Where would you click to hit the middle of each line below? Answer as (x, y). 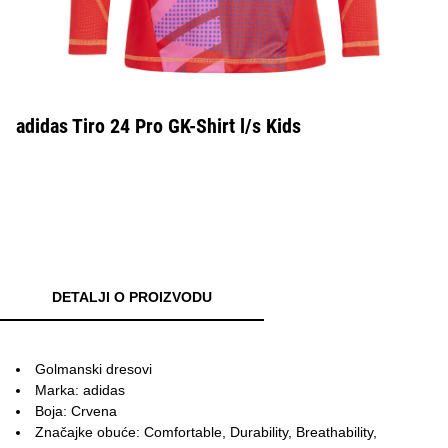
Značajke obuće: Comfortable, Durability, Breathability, (206, 432)
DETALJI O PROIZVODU (132, 297)
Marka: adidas (80, 390)
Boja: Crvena (76, 411)
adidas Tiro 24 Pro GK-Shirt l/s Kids (158, 126)
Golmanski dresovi (93, 369)
